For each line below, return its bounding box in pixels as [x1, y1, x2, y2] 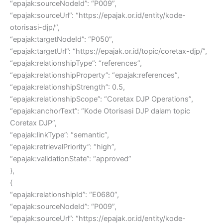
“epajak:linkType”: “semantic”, [10, 130, 109, 140]
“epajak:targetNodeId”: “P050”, [10, 35, 113, 44]
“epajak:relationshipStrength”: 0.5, [10, 83, 125, 92]
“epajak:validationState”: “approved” [10, 154, 131, 164]
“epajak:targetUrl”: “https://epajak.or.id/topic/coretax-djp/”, [10, 47, 207, 56]
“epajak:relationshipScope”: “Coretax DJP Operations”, [10, 95, 193, 104]
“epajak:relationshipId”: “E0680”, [10, 190, 119, 200]
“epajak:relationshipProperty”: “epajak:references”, [10, 71, 179, 80]
